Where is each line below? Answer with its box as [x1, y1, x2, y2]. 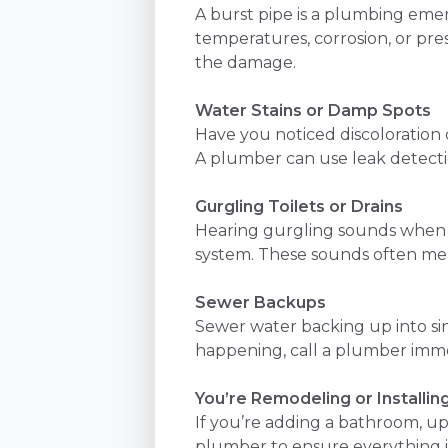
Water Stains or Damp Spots [195, 100, 432, 120]
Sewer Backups [195, 292, 327, 312]
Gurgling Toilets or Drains [195, 196, 404, 216]
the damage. [195, 52, 297, 72]
